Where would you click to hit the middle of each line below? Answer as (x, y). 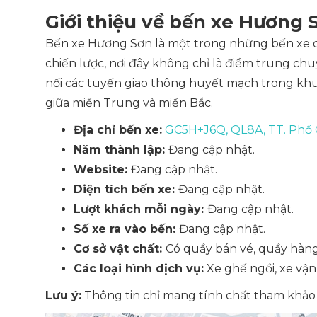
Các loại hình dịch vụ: (139, 269)
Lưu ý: (63, 295)
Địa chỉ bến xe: (118, 130)
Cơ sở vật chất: (120, 249)
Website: (102, 169)
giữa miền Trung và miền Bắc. (129, 103)
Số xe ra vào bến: (126, 229)
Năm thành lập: (121, 150)
